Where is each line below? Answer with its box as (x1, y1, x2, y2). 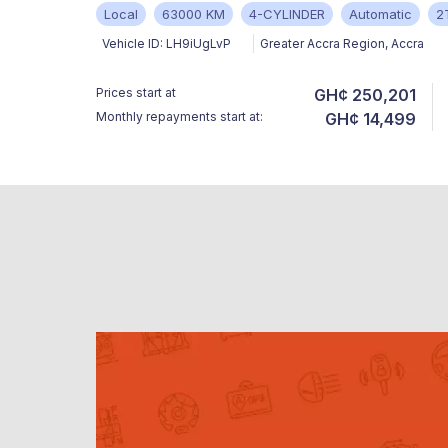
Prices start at (96, 85, 176, 101)
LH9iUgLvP (166, 36, 231, 52)
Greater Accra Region (260, 36, 385, 52)
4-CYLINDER (249, 6, 325, 23)
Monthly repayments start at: (96, 109, 263, 125)
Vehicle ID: (102, 36, 163, 52)
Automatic (349, 6, 412, 23)
